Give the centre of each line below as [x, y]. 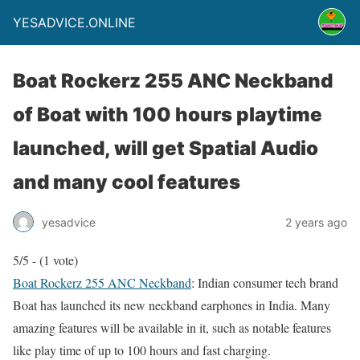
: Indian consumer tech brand [265, 282]
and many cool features [127, 182]
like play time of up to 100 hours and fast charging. [142, 350]
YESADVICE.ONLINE [74, 22]
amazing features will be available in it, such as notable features [172, 327]
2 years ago [316, 222]
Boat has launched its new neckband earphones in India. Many [172, 305]
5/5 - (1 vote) [45, 260]
